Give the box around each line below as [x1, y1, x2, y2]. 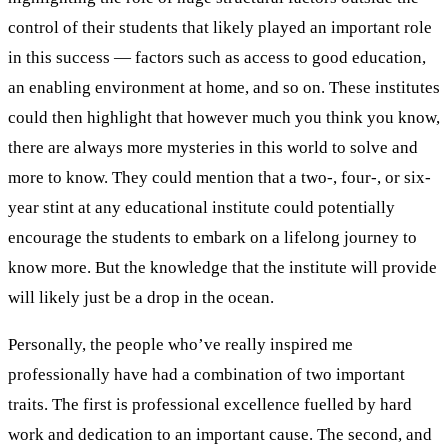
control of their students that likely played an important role [8, 17, 432, 37]
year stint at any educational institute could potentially [8, 197, 395, 217]
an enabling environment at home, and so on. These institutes [8, 77, 440, 97]
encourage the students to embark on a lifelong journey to [8, 227, 417, 247]
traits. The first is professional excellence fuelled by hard [8, 394, 412, 414]
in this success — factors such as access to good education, [8, 47, 426, 67]
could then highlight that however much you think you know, [8, 107, 440, 127]
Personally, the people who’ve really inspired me [8, 334, 353, 354]
